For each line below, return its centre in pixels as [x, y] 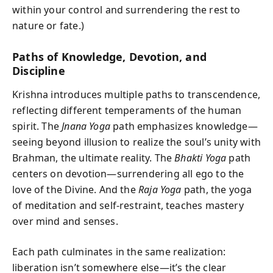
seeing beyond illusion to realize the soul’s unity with [136, 142]
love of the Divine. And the [76, 189]
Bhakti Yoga [200, 158]
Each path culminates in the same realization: [119, 251]
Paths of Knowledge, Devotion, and [109, 57]
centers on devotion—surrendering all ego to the [128, 173]
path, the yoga [217, 189]
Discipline [39, 71]
